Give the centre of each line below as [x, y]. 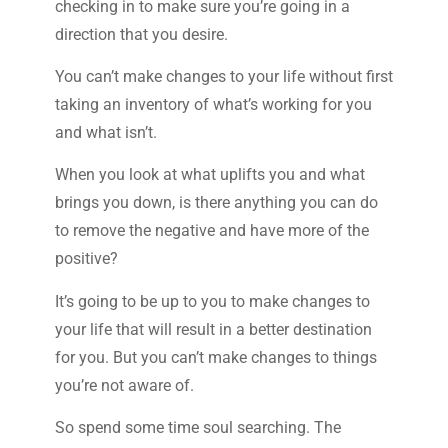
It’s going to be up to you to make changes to [212, 301]
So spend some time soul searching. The [197, 428]
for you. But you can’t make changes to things [215, 357]
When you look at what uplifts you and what [209, 175]
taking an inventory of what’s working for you [213, 105]
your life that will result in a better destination [213, 329]
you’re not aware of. [124, 385]
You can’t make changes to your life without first [223, 77]
